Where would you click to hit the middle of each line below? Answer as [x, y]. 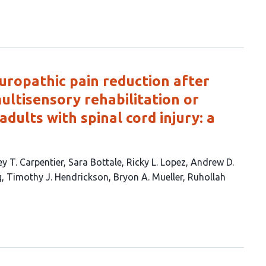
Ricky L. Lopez [156, 162]
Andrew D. [212, 162]
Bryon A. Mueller [148, 177]
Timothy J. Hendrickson [58, 177]
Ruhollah [207, 177]
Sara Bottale [95, 162]
